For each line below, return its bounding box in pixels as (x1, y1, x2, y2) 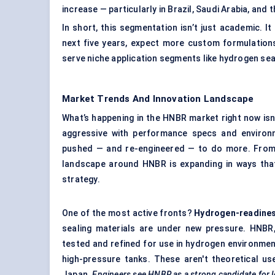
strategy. (62, 174, 100, 185)
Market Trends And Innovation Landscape (62, 93, 254, 105)
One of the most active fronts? (62, 208, 195, 219)
